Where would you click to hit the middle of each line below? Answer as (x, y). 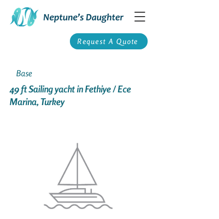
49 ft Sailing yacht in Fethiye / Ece (70, 89)
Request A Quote (108, 41)
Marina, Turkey (37, 101)
